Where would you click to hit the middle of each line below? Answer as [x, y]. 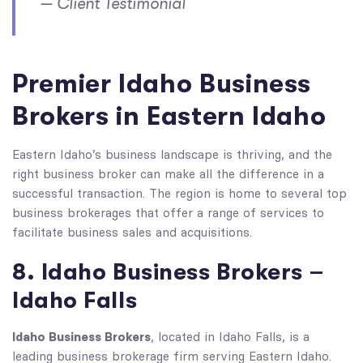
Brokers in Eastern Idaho [169, 116]
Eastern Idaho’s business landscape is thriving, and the [172, 155]
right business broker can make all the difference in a [168, 174]
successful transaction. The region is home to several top [179, 194]
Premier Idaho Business [162, 84]
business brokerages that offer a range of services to [168, 213]
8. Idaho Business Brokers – [168, 272]
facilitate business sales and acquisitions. [132, 233]
